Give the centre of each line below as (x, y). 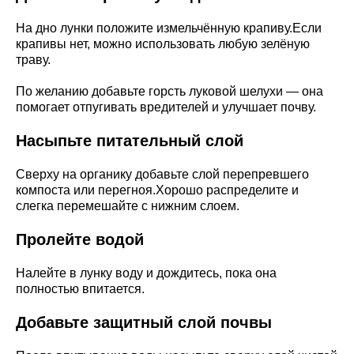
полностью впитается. (80, 288)
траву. (33, 59)
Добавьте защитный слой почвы (144, 322)
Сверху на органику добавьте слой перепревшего (162, 174)
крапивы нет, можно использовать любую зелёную (163, 43)
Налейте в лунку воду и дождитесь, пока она (146, 273)
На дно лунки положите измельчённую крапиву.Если (169, 28)
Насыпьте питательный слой (130, 140)
